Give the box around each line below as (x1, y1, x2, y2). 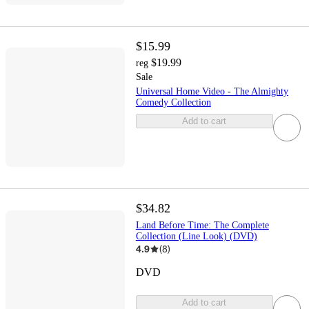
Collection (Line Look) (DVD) (135, 231, 257, 241)
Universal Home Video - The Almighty (135, 86, 288, 97)
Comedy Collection (135, 97, 211, 108)
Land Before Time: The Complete (135, 220, 269, 230)
